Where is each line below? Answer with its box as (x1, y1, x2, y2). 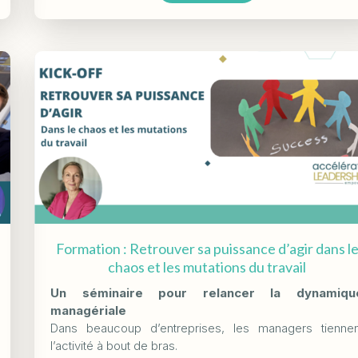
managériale (50, 303, 127, 319)
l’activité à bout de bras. (50, 338, 178, 354)
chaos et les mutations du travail (108, 258, 307, 276)
